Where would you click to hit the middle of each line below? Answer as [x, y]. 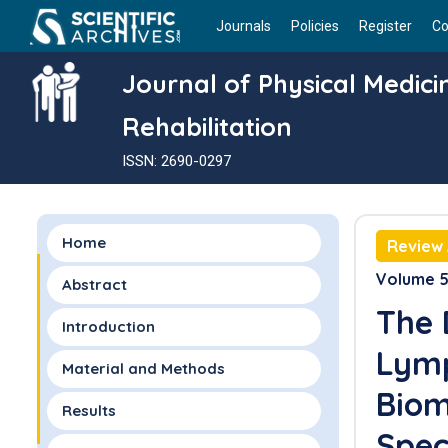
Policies [315, 25]
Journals [243, 25]
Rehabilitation [207, 126]
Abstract [94, 284]
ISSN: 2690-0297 [176, 161]
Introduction [108, 326]
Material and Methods [143, 368]
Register [385, 25]
